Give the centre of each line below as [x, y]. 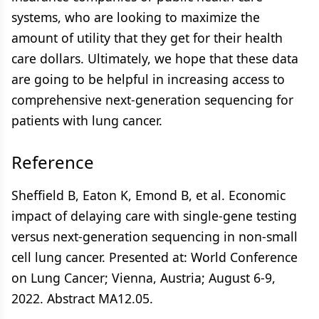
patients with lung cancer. [87, 120]
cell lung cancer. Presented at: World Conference [155, 257]
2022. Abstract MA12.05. [82, 298]
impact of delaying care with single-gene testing [154, 215]
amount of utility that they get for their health [147, 37]
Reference [53, 162]
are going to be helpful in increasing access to [148, 79]
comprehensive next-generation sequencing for [152, 99]
